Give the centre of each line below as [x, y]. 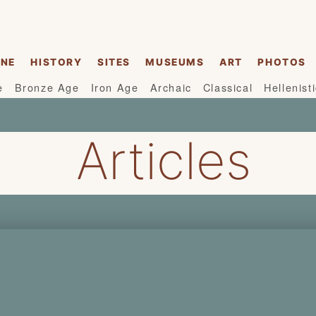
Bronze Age [47, 87]
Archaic [171, 87]
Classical [228, 87]
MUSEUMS [175, 62]
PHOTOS [282, 62]
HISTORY [56, 62]
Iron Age [115, 87]
